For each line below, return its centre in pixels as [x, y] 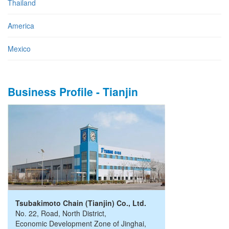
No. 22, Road [37, 213]
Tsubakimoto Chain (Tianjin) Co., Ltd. [81, 203]
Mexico [19, 49]
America [21, 26]
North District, [84, 213]
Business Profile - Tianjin [73, 91]
